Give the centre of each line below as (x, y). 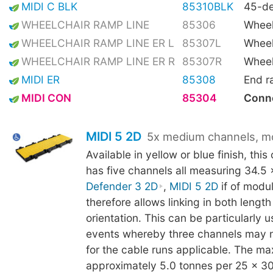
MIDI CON (46, 98)
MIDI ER (41, 80)
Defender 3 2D (122, 186)
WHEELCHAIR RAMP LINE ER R (98, 62)
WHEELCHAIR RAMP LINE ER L (98, 43)
